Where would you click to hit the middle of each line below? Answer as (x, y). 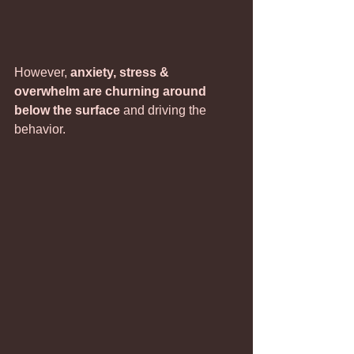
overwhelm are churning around (112, 91)
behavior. (40, 129)
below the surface (67, 110)
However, (42, 72)
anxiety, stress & (121, 72)
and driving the (165, 110)
